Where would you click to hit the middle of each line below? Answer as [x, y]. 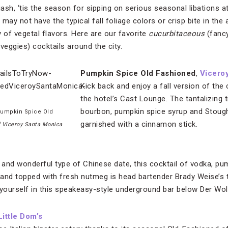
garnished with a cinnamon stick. [139, 124]
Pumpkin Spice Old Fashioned [138, 73]
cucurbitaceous [177, 34]
